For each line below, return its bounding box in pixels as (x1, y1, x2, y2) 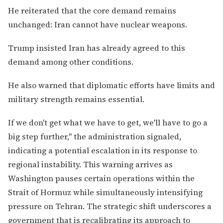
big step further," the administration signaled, (8, 131, 181, 142)
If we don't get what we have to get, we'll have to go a (8, 117, 208, 128)
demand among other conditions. (8, 56, 133, 68)
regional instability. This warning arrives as (8, 159, 173, 170)
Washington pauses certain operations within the (8, 173, 195, 184)
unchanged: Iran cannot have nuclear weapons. (8, 18, 187, 30)
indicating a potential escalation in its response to (8, 145, 197, 156)
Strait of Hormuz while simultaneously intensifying (8, 187, 203, 198)
